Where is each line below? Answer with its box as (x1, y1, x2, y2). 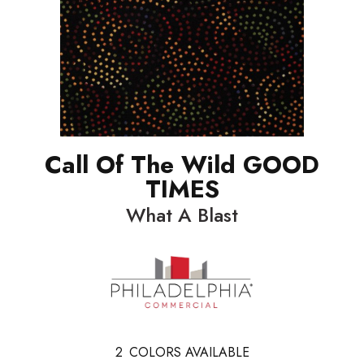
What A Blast (126, 201, 238, 229)
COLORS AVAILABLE (128, 342, 249, 362)
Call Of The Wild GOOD (45, 147, 319, 182)
